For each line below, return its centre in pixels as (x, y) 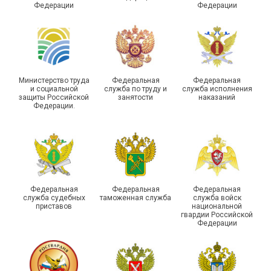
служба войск (217, 198)
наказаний (217, 97)
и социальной (54, 89)
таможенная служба (135, 198)
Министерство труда (54, 80)
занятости (135, 97)
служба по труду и (135, 89)
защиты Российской (54, 97)
